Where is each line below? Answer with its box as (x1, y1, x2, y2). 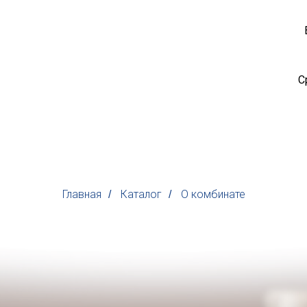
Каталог (120, 188, 162, 201)
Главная (62, 188, 101, 201)
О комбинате (180, 188, 245, 201)
